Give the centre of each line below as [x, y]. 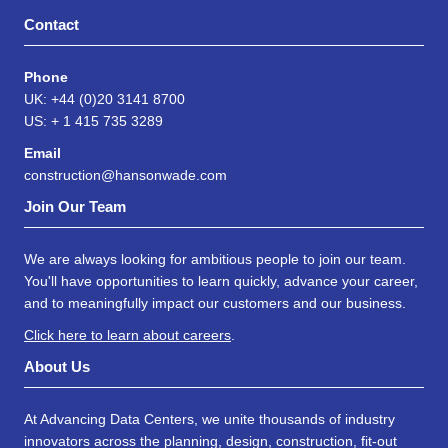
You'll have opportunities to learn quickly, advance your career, [221, 281]
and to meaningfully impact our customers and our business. [215, 303]
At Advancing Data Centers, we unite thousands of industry [209, 419]
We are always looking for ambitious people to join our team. [215, 259]
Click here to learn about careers [127, 335]
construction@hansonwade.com [125, 175]
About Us [57, 366]
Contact [51, 24]
